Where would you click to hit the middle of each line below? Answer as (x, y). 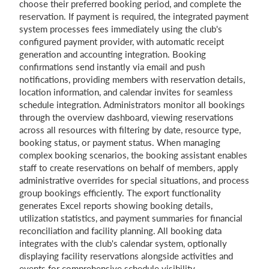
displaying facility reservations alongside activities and (126, 256)
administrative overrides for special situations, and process (134, 180)
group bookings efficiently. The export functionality (120, 193)
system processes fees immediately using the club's (121, 29)
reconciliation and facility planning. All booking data (120, 231)
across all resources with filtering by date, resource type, (130, 130)
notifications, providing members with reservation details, (132, 79)
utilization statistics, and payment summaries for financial (131, 218)
